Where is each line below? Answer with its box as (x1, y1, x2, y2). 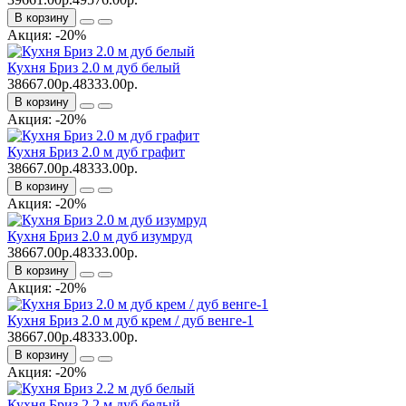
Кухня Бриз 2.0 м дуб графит (7, 143, 185, 159)
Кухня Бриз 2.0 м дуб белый (7, 59, 180, 75)
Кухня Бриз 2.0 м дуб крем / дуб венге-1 (7, 312, 254, 328)
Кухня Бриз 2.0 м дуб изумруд (7, 227, 192, 244)
